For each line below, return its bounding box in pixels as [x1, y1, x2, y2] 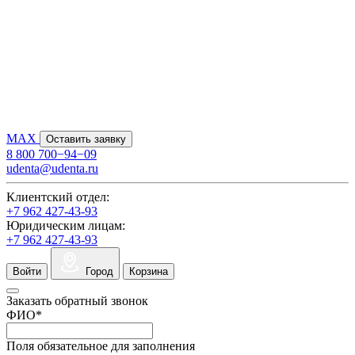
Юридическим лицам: [6, 218, 125, 232]
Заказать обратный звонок [6, 293, 148, 307]
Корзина [129, 265, 168, 277]
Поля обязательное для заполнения [6, 338, 195, 353]
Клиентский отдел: [6, 189, 109, 204]
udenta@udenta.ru [6, 161, 98, 175]
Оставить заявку [46, 132, 126, 145]
